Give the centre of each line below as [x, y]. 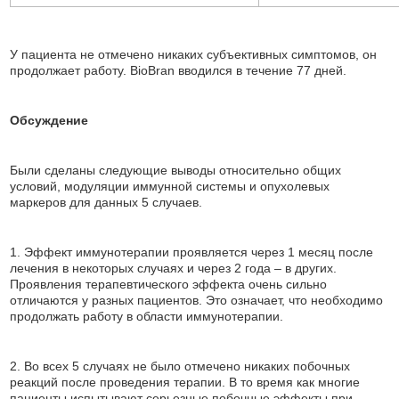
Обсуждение [49, 120]
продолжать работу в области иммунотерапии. [147, 316]
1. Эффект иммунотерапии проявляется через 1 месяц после [192, 252]
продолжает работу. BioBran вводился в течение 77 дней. [179, 70]
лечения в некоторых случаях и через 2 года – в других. [174, 268]
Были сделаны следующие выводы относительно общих [176, 170]
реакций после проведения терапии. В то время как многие [185, 382]
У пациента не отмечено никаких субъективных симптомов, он [194, 54]
